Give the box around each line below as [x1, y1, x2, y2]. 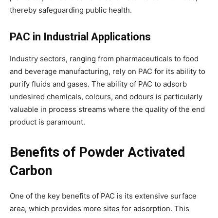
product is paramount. [10, 117, 85, 127]
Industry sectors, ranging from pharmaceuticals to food [10, 54, 199, 63]
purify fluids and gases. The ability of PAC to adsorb [10, 79, 187, 89]
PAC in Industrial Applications [10, 30, 151, 43]
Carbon [10, 163, 52, 179]
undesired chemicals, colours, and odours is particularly [10, 91, 202, 101]
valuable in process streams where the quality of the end [10, 104, 205, 114]
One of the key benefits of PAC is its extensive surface [10, 191, 197, 200]
